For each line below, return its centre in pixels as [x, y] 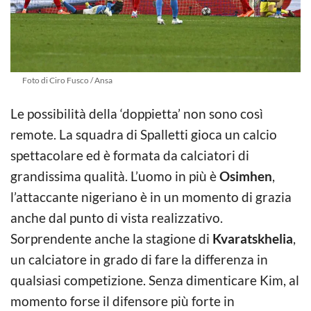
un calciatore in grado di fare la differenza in [139, 259]
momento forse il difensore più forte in [123, 301]
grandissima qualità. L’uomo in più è [115, 176]
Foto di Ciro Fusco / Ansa [67, 80]
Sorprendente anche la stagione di [111, 238]
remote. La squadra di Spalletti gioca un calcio [144, 134]
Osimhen [246, 176]
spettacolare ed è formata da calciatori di [130, 155]
